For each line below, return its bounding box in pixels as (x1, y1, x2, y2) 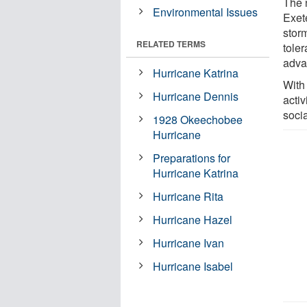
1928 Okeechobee (153, 111, 243, 127)
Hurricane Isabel (153, 258, 234, 274)
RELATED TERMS (136, 37, 206, 50)
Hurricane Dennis (153, 88, 239, 104)
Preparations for (153, 149, 231, 166)
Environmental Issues (153, 3, 258, 20)
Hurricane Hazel (153, 211, 233, 228)
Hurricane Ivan (153, 234, 225, 251)
